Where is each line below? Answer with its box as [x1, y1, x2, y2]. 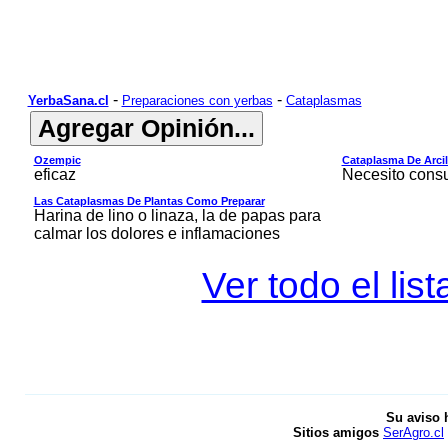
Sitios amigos [293, 425, 383, 440]
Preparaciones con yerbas [121, 93, 273, 108]
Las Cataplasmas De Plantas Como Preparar [33, 195, 265, 207]
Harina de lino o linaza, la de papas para [33, 207, 321, 224]
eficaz [33, 166, 76, 183]
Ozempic [33, 154, 81, 166]
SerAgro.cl [383, 425, 444, 440]
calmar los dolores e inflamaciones [33, 225, 280, 242]
